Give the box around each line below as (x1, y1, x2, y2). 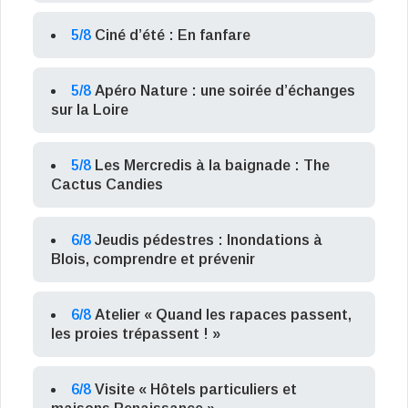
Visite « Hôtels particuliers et (95, 382, 297, 398)
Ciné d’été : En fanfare (95, 27, 250, 44)
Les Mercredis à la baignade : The (95, 158, 330, 174)
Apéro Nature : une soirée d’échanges (95, 83, 355, 99)
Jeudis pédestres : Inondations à (95, 232, 322, 249)
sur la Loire (51, 102, 128, 118)
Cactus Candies (51, 177, 163, 193)
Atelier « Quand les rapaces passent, (95, 307, 352, 323)
